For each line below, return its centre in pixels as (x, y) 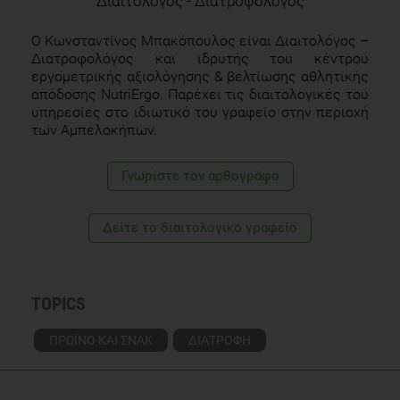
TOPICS (58, 303)
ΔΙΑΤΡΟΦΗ (220, 340)
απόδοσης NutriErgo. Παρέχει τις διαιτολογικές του (200, 94)
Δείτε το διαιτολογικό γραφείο (200, 227)
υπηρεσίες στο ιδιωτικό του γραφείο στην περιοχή (200, 112)
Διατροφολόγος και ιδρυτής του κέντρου (200, 58)
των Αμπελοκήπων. (94, 129)
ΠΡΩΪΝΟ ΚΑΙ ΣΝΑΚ (101, 340)
